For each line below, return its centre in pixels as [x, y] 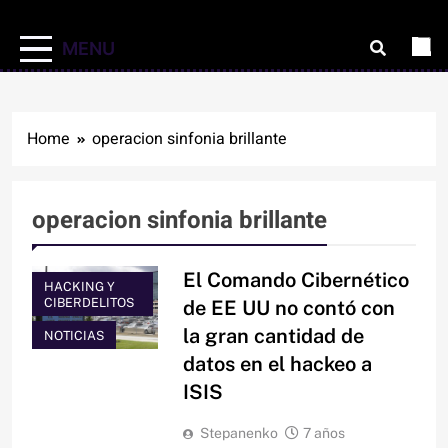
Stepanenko [238, 433]
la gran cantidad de [273, 336]
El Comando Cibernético [295, 280]
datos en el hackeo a [277, 364]
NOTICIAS [74, 336]
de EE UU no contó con [288, 308]
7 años [323, 433]
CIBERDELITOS [89, 303]
